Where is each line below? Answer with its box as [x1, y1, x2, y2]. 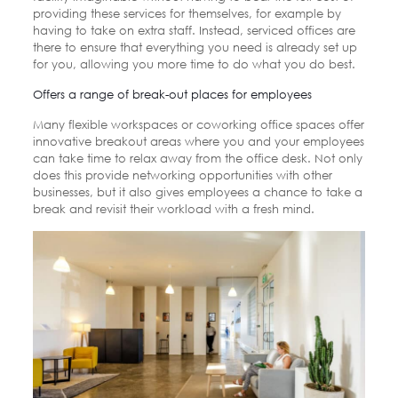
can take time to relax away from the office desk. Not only [32, 150, 362, 165]
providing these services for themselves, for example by [32, 5, 341, 20]
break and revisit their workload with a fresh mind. [32, 201, 314, 216]
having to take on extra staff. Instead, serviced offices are [32, 22, 355, 37]
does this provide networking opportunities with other [32, 167, 332, 182]
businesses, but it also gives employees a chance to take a [32, 184, 362, 199]
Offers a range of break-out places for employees [32, 86, 312, 101]
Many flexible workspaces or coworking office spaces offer [32, 116, 364, 131]
